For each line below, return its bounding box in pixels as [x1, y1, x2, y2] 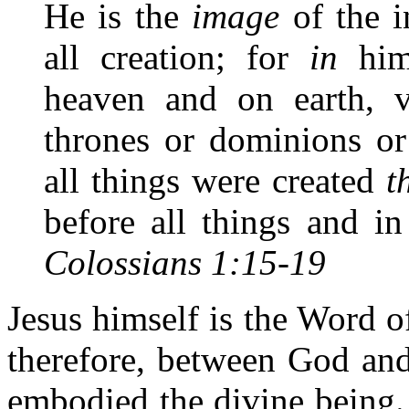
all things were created [44, 161, 386, 200]
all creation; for [44, 37, 309, 77]
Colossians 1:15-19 [44, 243, 326, 282]
